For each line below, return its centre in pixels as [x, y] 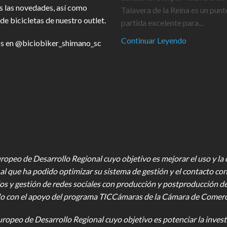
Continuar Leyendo [154, 40]
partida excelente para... [162, 22]
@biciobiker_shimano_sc [58, 43]
